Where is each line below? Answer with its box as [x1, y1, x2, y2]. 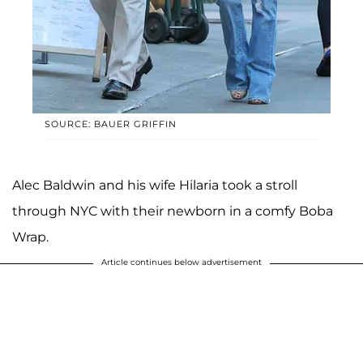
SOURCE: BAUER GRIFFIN [45, 118, 177, 130]
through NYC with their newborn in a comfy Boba [12, 203, 333, 220]
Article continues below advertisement [101, 257, 262, 268]
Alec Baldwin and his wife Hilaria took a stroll [12, 177, 297, 194]
